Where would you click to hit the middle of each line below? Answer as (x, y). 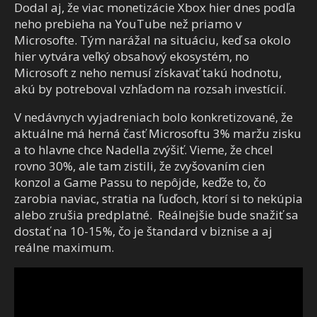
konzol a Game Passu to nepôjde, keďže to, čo (140, 182)
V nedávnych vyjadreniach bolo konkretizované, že (154, 117)
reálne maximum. (64, 247)
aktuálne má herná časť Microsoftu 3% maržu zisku (158, 133)
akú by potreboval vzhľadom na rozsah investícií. (150, 88)
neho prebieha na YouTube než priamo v (128, 23)
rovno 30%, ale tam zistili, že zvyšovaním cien (139, 166)
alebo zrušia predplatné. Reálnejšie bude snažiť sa (156, 214)
